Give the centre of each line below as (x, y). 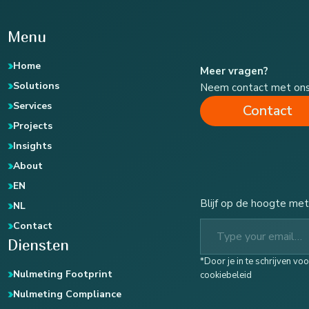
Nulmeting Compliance (68, 295)
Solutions (37, 86)
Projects (33, 126)
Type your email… (216, 218)
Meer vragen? (234, 71)
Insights (33, 146)
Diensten (39, 245)
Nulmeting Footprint (63, 275)
